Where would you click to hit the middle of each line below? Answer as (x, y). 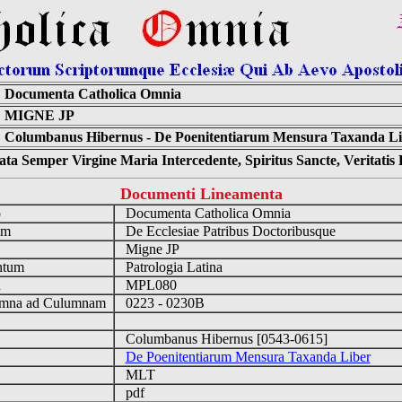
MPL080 (149, 285)
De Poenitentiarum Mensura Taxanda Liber (248, 357)
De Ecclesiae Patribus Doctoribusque (228, 231)
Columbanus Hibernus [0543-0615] (224, 339)
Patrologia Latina (172, 267)
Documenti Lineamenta (201, 194)
